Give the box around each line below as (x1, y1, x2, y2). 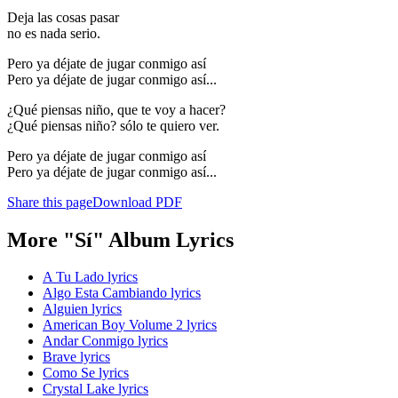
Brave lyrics (43, 349, 110, 365)
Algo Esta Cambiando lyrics (43, 285, 201, 301)
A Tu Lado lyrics (43, 269, 138, 285)
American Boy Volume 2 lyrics (43, 317, 217, 333)
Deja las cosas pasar (7, 9, 119, 25)
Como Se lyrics (43, 365, 129, 381)
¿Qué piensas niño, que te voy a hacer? (7, 101, 226, 117)
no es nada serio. (7, 25, 100, 41)
